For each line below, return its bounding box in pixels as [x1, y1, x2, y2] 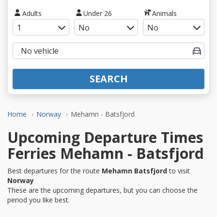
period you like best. [7, 195, 70, 204]
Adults [22, 8, 42, 18]
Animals [152, 8, 177, 18]
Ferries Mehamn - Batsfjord [7, 143, 204, 163]
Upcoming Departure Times [7, 127, 203, 147]
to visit [167, 166, 190, 175]
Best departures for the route [7, 166, 102, 175]
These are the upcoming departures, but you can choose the [7, 185, 198, 195]
